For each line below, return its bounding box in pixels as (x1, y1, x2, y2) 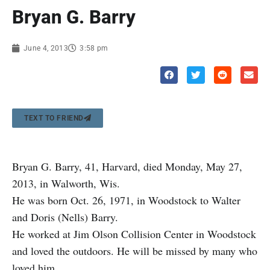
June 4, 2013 (24, 43, 69, 52)
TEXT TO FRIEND (24, 113, 84, 122)
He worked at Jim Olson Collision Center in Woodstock (12, 226, 256, 241)
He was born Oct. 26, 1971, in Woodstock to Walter (12, 192, 240, 207)
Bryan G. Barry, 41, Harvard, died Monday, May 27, (12, 159, 242, 174)
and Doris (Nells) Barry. (12, 209, 122, 224)
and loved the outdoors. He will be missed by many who (12, 243, 257, 258)
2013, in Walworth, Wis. (12, 175, 124, 190)
